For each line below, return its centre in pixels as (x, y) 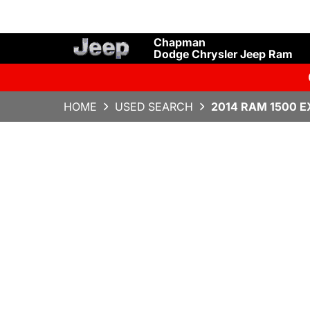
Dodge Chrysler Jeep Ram (223, 54)
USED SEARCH (154, 107)
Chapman (180, 42)
